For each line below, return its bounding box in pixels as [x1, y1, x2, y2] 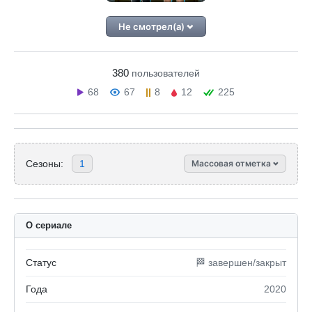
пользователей [132, 68, 200, 79]
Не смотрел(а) [118, 21, 187, 32]
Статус [26, 257, 56, 268]
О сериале [26, 220, 72, 231]
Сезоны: [26, 157, 63, 169]
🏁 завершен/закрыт [196, 257, 286, 268]
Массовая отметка [192, 158, 273, 169]
